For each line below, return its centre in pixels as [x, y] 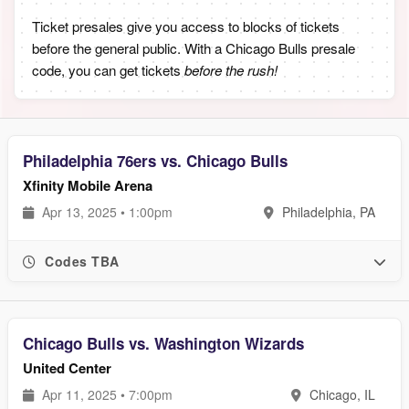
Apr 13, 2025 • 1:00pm [105, 212]
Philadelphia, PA [327, 212]
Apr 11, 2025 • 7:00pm [105, 394]
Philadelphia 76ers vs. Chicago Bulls [155, 161]
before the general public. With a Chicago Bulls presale [194, 48]
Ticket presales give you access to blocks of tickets [186, 26]
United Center [67, 368]
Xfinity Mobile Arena [88, 185]
